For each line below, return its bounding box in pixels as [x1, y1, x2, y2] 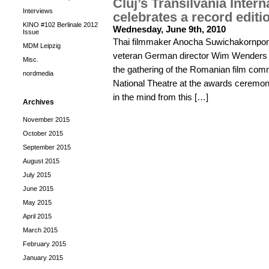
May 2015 [23, 199, 52, 206]
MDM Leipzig [23, 42, 61, 49]
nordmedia [23, 70, 53, 77]
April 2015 [23, 213, 52, 220]
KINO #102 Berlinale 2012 [23, 21, 98, 28]
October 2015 [23, 130, 63, 137]
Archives [23, 98, 54, 106]
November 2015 [23, 116, 70, 123]
